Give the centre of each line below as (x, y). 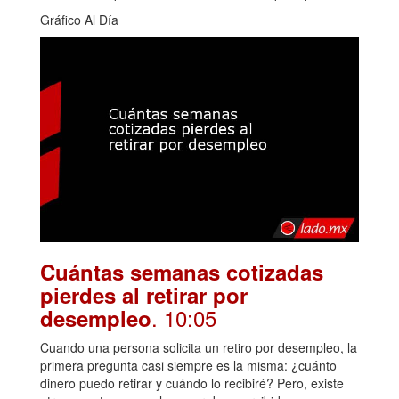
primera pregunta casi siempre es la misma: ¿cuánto (188, 366)
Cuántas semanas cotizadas (182, 272)
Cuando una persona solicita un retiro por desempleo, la (199, 348)
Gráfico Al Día (79, 20)
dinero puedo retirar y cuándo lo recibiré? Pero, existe (192, 383)
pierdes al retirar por (144, 295)
